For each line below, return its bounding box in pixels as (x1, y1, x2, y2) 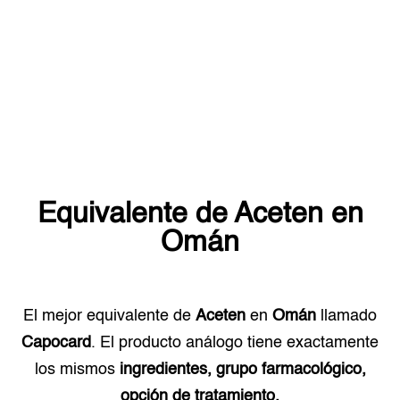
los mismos (34, 362, 115, 378)
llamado (316, 308, 377, 324)
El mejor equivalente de (23, 308, 196, 324)
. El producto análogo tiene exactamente (91, 335, 379, 351)
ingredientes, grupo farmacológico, (119, 362, 366, 378)
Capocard (21, 335, 91, 351)
